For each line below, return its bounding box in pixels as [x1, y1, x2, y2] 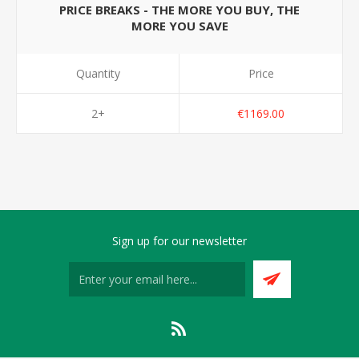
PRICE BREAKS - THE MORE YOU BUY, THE [59, 2, 300, 18]
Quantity [75, 66, 120, 81]
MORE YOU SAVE [131, 18, 228, 34]
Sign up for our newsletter [112, 233, 247, 248]
